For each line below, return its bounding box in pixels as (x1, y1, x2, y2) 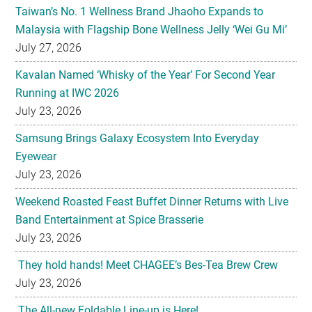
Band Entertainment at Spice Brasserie (15, 213, 204, 227)
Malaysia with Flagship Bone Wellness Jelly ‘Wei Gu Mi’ (15, 23, 288, 37)
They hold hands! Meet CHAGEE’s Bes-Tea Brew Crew (15, 258, 279, 272)
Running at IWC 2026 (15, 86, 120, 100)
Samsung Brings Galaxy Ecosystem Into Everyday (15, 132, 260, 146)
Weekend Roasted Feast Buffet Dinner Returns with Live (15, 195, 289, 209)
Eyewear (15, 150, 57, 164)
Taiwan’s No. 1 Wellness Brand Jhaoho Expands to (15, 5, 264, 19)
